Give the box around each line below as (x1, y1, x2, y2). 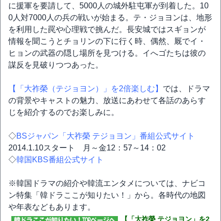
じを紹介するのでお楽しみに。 (8, 108, 119, 116)
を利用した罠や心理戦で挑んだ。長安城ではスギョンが (8, 25, 206, 34)
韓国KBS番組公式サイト (16, 155, 104, 164)
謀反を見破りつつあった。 (8, 61, 103, 69)
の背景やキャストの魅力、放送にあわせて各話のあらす (8, 96, 206, 105)
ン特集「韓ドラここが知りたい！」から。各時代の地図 (8, 191, 206, 199)
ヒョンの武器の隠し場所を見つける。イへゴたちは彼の (8, 49, 206, 57)
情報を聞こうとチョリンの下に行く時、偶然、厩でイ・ (8, 37, 206, 45)
